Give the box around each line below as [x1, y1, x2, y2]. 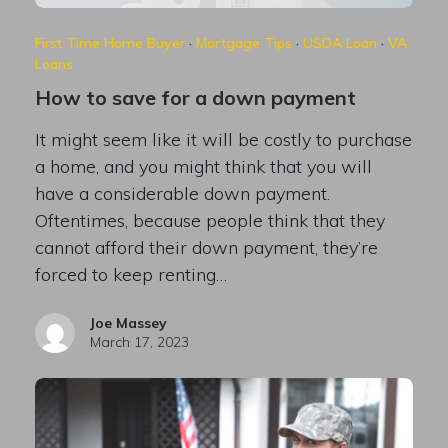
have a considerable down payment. [34, 182, 330, 206]
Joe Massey [89, 314, 167, 333]
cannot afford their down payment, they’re [34, 236, 378, 260]
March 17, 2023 [89, 333, 189, 352]
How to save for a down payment [34, 85, 356, 111]
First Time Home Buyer [34, 34, 185, 53]
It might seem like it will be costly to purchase [34, 128, 412, 152]
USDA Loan [302, 34, 377, 53]
